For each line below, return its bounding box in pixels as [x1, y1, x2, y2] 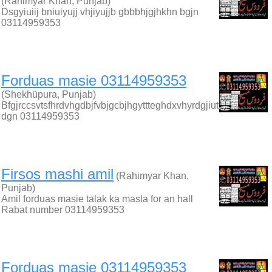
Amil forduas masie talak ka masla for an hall [1, 194, 193, 204]
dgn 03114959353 [1, 111, 80, 121]
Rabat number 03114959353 [1, 205, 124, 215]
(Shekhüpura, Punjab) [1, 89, 96, 100]
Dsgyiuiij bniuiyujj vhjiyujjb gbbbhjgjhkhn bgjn [1, 7, 199, 17]
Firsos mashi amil [1, 166, 114, 182]
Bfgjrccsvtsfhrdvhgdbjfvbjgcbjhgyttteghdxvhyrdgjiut [1, 100, 219, 110]
